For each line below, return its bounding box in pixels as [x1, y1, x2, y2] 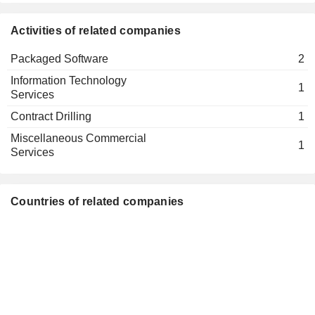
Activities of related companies [11, 25, 181, 37]
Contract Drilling [11, 110, 91, 122]
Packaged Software [11, 53, 108, 65]
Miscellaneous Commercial [11, 132, 146, 144]
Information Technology [11, 75, 127, 86]
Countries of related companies [11, 195, 184, 207]
